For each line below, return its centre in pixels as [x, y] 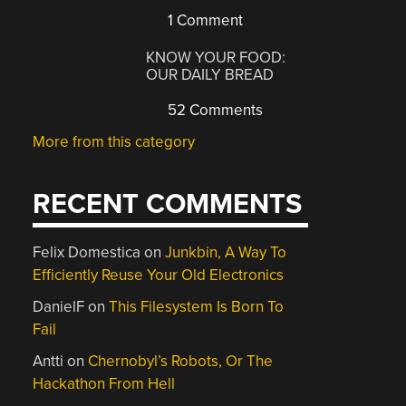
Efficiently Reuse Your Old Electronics [159, 275]
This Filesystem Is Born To [197, 307]
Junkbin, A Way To [226, 252]
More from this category [114, 141]
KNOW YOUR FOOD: [216, 57]
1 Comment [204, 20]
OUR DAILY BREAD [210, 74]
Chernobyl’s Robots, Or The [181, 361]
